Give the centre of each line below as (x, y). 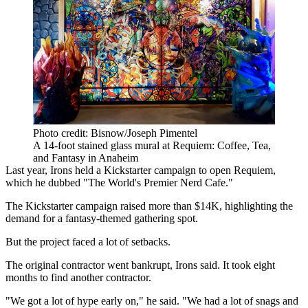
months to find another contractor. (78, 277)
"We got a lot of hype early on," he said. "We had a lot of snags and (152, 300)
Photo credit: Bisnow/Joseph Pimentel (115, 133)
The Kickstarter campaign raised (76, 206)
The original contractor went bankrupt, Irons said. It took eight (140, 265)
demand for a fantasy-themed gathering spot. (102, 218)
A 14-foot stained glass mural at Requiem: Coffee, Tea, (152, 145)
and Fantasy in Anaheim (86, 157)
